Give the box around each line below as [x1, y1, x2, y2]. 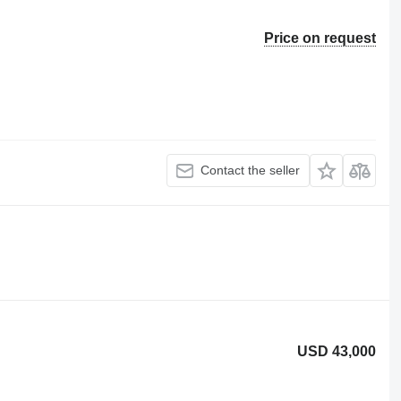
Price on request [264, 30, 377, 46]
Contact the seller [200, 163, 301, 178]
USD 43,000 [297, 343, 377, 359]
